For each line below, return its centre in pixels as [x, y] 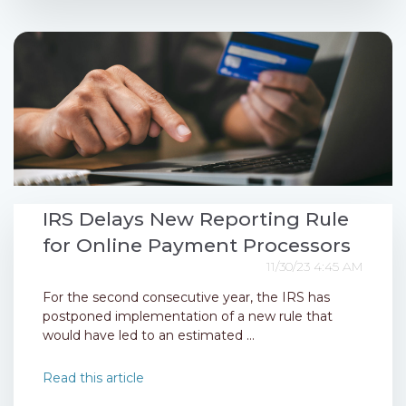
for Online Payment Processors [197, 246]
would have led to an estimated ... [149, 336]
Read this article [93, 378]
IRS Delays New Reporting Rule [196, 219]
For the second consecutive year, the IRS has [186, 298]
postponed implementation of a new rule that [188, 317]
